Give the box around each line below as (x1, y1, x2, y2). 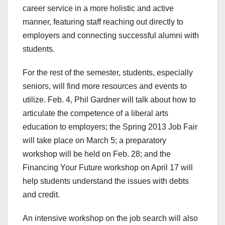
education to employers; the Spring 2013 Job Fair (23, 123, 197, 132)
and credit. (23, 190, 60, 199)
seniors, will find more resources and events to (23, 82, 187, 91)
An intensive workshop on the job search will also (23, 214, 198, 223)
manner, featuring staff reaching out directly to (23, 18, 183, 27)
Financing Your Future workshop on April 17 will (23, 163, 193, 172)
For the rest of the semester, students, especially (23, 68, 193, 77)
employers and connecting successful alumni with (23, 31, 199, 40)
